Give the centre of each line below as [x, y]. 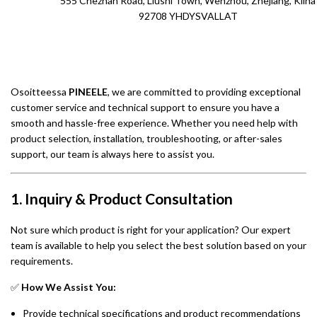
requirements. [42, 261]
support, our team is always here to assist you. [113, 154]
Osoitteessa [40, 92]
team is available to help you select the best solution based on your [158, 246]
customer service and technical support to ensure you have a [145, 108]
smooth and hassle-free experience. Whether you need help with [154, 123]
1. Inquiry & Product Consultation [122, 198]
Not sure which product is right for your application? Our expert [151, 230]
